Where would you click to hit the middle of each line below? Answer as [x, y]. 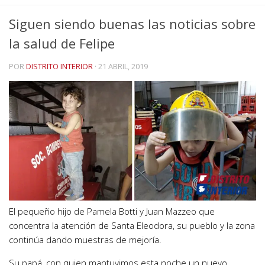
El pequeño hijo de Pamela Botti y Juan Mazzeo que [112, 211]
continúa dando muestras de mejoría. [85, 240]
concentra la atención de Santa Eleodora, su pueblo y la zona [132, 226]
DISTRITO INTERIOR [59, 66]
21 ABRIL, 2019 [123, 66]
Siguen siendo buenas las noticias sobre [132, 24]
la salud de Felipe [62, 43]
